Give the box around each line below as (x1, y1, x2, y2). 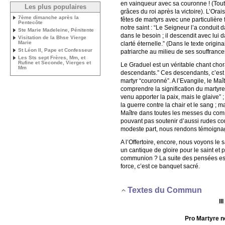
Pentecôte (18, 20, 43, 25)
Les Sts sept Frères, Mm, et (18, 55, 85, 60)
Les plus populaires (24, 4, 86, 11)
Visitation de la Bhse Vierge (18, 35, 86, 40)
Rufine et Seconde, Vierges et (18, 60, 91, 65)
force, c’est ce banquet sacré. (121, 162, 200, 170)
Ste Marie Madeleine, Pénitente (18, 27, 94, 33)
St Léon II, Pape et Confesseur (18, 47, 92, 53)
